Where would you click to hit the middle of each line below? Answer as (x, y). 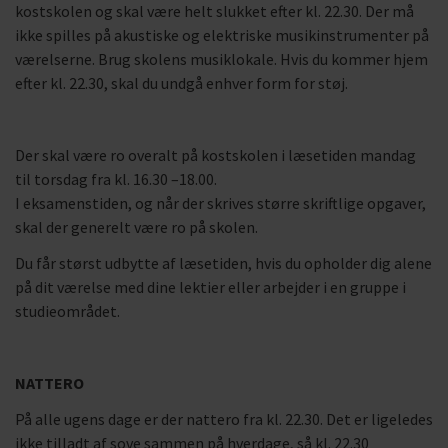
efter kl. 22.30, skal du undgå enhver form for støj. (181, 83)
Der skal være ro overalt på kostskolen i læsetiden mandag (215, 155)
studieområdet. (67, 311)
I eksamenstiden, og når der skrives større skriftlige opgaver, (220, 203)
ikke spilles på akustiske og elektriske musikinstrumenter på (222, 35)
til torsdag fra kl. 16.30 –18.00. (116, 179)
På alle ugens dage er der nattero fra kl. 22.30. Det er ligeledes (224, 419)
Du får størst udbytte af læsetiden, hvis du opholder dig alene (223, 263)
